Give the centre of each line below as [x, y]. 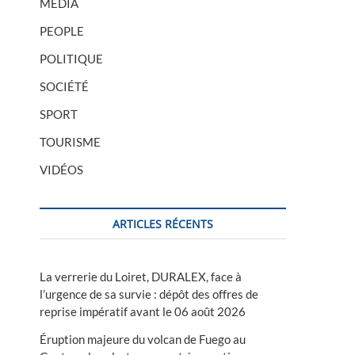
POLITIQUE [71, 58]
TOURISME [70, 141]
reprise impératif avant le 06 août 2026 [143, 311]
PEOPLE [62, 31]
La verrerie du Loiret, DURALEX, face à [141, 276]
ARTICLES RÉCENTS [163, 223]
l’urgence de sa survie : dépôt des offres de [149, 294]
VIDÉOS [61, 169]
